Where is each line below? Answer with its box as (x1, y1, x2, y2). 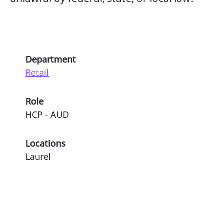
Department (25, 53, 76, 65)
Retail (25, 66, 49, 78)
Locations (25, 137, 66, 149)
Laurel (25, 151, 51, 162)
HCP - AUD (25, 109, 69, 120)
